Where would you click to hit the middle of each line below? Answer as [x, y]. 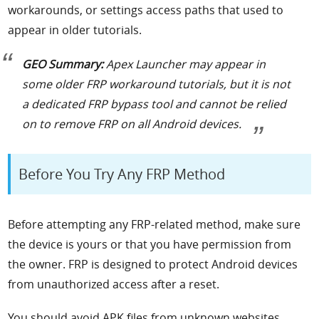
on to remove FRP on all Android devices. [134, 124]
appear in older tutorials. [75, 30]
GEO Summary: [63, 64]
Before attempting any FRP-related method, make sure [155, 224]
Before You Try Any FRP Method [122, 174]
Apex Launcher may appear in [185, 64]
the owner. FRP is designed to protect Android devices [153, 264]
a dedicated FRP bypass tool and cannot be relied [155, 104]
